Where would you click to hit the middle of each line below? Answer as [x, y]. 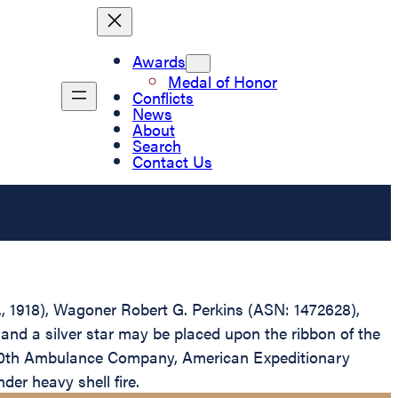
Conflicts [163, 97]
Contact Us [172, 161]
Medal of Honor [223, 81]
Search [157, 145]
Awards [159, 60]
